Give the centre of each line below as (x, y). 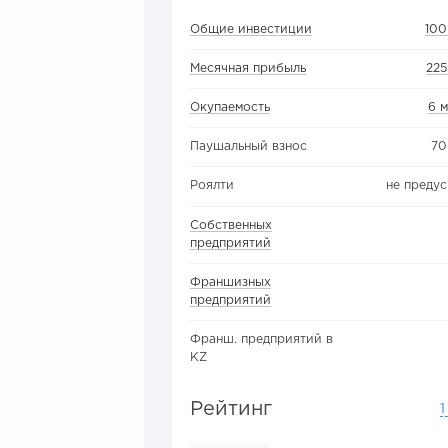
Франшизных (230, 282)
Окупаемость (230, 108)
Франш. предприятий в (261, 339)
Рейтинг (231, 408)
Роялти (212, 186)
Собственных (231, 225)
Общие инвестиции (251, 29)
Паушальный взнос (248, 147)
